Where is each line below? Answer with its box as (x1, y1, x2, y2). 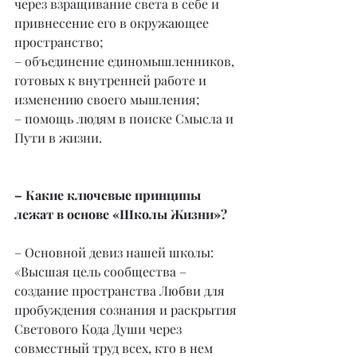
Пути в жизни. (14, 129, 102, 147)
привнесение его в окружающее (14, 14, 212, 32)
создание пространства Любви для (14, 282, 228, 300)
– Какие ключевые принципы (14, 186, 204, 204)
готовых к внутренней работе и (14, 72, 210, 89)
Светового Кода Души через (14, 320, 185, 338)
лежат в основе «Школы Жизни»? (14, 206, 227, 223)
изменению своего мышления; (14, 91, 200, 108)
